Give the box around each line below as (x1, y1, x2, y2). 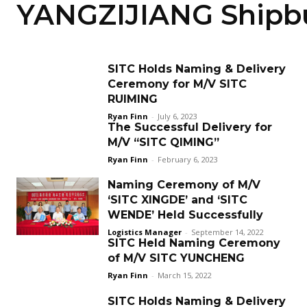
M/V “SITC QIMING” (108, 136, 219, 149)
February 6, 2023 (158, 154, 218, 164)
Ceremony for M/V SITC (108, 77, 247, 90)
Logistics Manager (108, 227, 182, 237)
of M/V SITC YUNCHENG (108, 251, 245, 265)
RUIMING (108, 93, 158, 106)
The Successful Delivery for (108, 121, 272, 134)
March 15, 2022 (158, 270, 212, 280)
